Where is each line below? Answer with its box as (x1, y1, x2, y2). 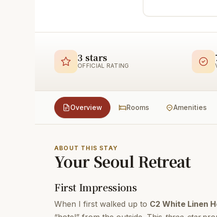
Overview (70, 103, 102, 111)
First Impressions (54, 180, 137, 194)
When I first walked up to (54, 199, 150, 209)
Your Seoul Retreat (54, 150, 191, 172)
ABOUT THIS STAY (54, 144, 118, 152)
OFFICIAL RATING (77, 62, 129, 69)
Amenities (173, 103, 207, 111)
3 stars (77, 51, 107, 63)
